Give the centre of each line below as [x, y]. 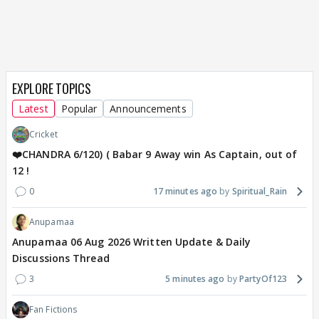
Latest [33, 108]
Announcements [148, 108]
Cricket [43, 134]
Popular [79, 108]
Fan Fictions [53, 309]
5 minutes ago [195, 278]
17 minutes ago [185, 191]
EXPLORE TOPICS [52, 88]
